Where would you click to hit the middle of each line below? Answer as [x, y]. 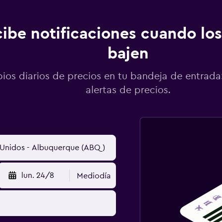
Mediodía [94, 176]
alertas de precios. [128, 90]
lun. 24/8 [38, 175]
